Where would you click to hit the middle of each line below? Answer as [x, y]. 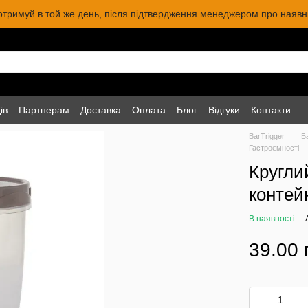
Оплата [149, 110]
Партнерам [44, 110]
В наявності [272, 219]
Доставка [101, 110]
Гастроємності [274, 148]
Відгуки [224, 110]
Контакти [271, 110]
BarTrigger [267, 136]
